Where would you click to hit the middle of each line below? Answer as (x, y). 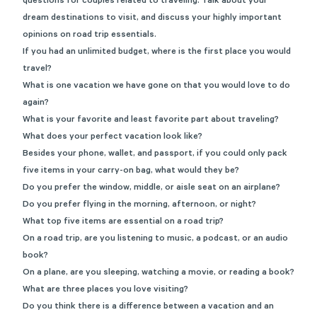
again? (36, 103)
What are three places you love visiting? (105, 290)
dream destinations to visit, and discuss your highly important (152, 18)
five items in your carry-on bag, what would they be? (131, 171)
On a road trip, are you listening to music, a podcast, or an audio (155, 239)
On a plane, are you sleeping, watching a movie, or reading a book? (158, 273)
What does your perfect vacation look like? (113, 137)
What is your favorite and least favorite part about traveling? (151, 120)
